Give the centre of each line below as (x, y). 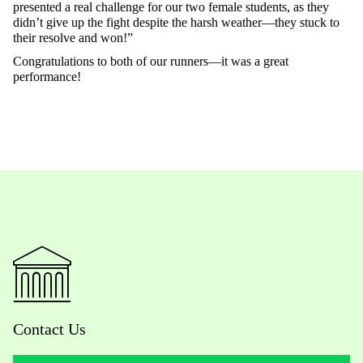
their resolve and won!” (75, 38)
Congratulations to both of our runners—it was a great (151, 62)
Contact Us (49, 329)
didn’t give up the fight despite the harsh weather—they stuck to (176, 23)
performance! (49, 77)
